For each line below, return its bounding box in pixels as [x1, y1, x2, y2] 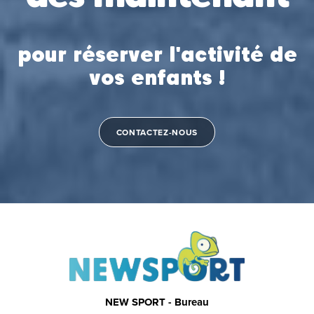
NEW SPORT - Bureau [105, 294, 209, 310]
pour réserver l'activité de [17, 41, 297, 67]
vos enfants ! [89, 64, 225, 90]
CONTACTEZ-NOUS [116, 125, 198, 138]
